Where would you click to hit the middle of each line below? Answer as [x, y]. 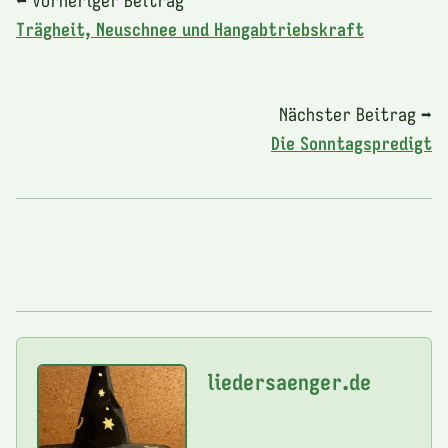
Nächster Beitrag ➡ [355, 113]
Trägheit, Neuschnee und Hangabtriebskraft [190, 28]
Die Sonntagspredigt [351, 142]
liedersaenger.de [289, 381]
